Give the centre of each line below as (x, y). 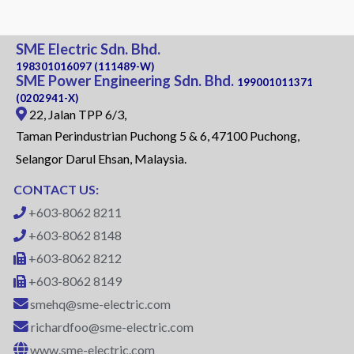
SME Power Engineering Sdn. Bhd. (125, 81)
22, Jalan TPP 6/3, (77, 115)
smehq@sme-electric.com (100, 304)
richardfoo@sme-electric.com (112, 327)
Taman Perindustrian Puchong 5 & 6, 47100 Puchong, (158, 136)
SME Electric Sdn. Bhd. (88, 49)
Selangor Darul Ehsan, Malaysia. (101, 159)
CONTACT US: (56, 190)
